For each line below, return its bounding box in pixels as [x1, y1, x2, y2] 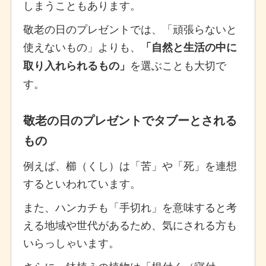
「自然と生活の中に [140, 39, 237, 55]
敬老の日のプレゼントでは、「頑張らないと [23, 20, 237, 36]
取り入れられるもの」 [23, 57, 130, 73]
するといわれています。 [23, 175, 141, 191]
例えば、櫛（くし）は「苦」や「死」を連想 [23, 157, 237, 173]
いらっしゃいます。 [23, 234, 119, 250]
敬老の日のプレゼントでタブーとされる [23, 110, 237, 128]
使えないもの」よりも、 [23, 38, 141, 54]
